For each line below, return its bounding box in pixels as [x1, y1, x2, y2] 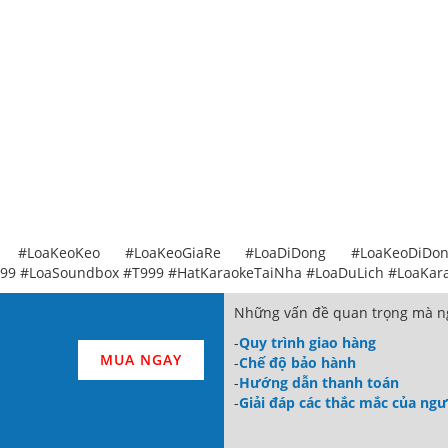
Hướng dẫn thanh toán [239, 372, 399, 392]
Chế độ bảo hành [239, 352, 356, 372]
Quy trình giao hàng [239, 332, 376, 352]
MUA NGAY [100, 349, 182, 369]
